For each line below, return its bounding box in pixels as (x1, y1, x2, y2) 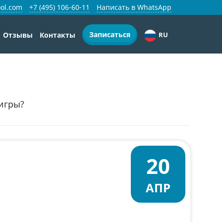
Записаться (89, 30, 130, 39)
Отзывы (3, 30, 33, 40)
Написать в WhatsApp (97, 2, 171, 12)
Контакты (40, 30, 75, 40)
